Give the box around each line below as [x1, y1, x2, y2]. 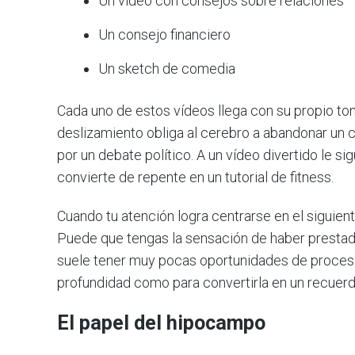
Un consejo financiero [98, 25, 231, 43]
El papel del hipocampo [57, 311, 265, 334]
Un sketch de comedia [98, 59, 236, 77]
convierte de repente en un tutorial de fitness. [57, 168, 334, 185]
